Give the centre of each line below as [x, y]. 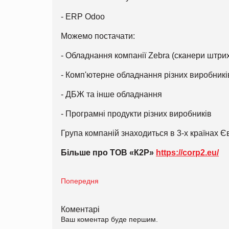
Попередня [80, 181]
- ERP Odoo [83, 16]
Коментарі [80, 209]
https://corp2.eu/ [187, 152]
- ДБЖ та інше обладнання [111, 94]
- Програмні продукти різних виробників [136, 113]
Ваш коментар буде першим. [109, 219]
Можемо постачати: [98, 36]
